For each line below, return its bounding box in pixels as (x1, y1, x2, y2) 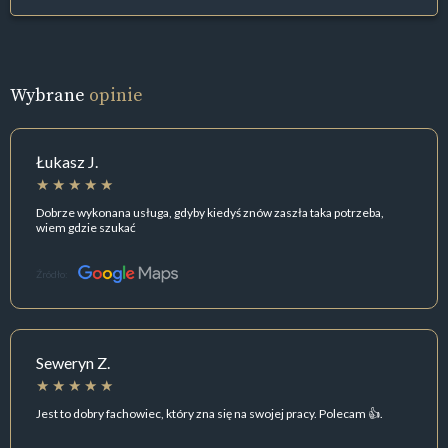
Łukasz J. (36, 152, 98, 172)
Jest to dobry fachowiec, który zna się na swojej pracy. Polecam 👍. (36, 405, 383, 421)
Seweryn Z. (36, 353, 110, 373)
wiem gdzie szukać (36, 219, 136, 235)
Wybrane (10, 82, 89, 108)
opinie (89, 82, 143, 108)
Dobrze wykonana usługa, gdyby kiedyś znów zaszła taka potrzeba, (36, 204, 384, 220)
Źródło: (36, 268, 68, 281)
